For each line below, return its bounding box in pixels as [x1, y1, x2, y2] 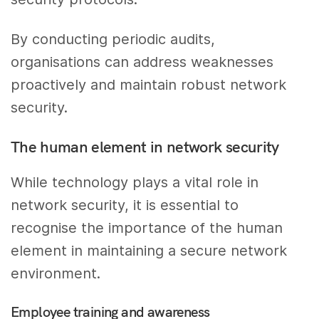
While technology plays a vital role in [11, 174, 259, 192]
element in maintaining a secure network [11, 242, 288, 260]
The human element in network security [11, 137, 279, 157]
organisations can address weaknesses [11, 53, 274, 71]
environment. [11, 265, 100, 283]
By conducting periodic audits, [11, 31, 216, 48]
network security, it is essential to [11, 197, 239, 214]
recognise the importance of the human [11, 219, 283, 237]
